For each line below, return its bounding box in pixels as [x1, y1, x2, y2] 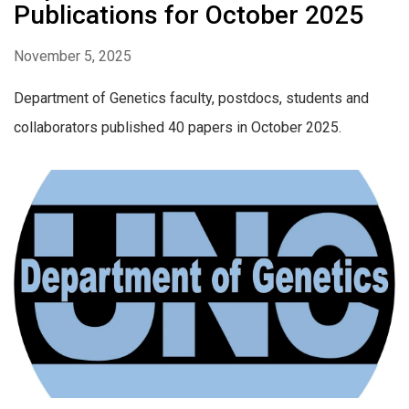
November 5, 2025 [14, 47, 131, 66]
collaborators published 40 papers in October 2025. [14, 119, 341, 137]
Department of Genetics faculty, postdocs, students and [14, 89, 369, 108]
